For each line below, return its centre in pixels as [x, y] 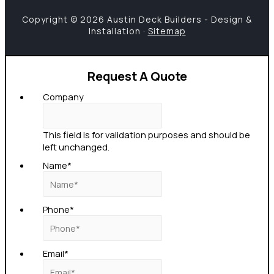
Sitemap [167, 31]
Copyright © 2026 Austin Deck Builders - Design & [137, 20]
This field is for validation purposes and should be [146, 135]
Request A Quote [137, 76]
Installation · [118, 31]
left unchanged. [76, 147]
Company [63, 97]
